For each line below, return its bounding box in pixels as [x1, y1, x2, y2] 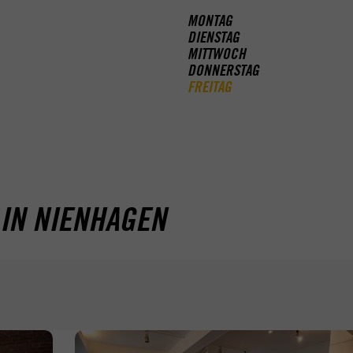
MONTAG [188, 11, 232, 31]
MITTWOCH [188, 44, 246, 64]
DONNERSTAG [188, 61, 259, 80]
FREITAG [188, 77, 232, 97]
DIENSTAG [188, 28, 240, 47]
